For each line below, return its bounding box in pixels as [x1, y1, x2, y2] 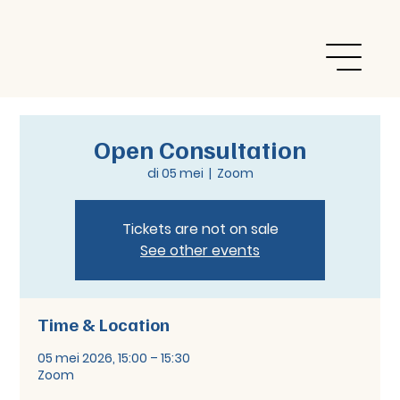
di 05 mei [146, 164, 204, 183]
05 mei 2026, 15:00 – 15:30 [37, 349, 191, 368]
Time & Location [37, 312, 171, 337]
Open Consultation [94, 133, 306, 165]
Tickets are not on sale [121, 219, 279, 240]
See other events [140, 240, 260, 262]
